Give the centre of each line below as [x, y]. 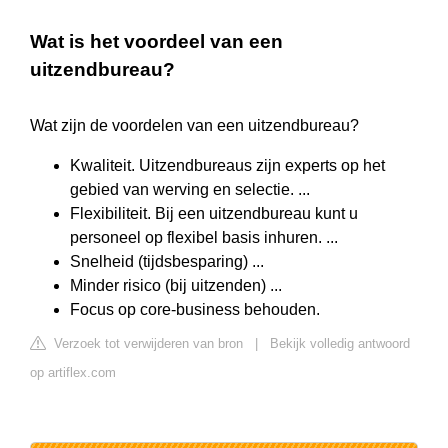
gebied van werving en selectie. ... [190, 190]
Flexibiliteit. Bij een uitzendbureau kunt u [214, 214]
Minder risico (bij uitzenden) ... [176, 286]
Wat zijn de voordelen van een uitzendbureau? [194, 126]
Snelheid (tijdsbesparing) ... [167, 262]
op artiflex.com [73, 373]
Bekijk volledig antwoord [340, 344]
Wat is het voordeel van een [156, 42]
